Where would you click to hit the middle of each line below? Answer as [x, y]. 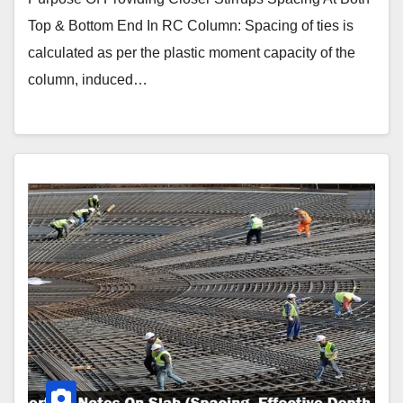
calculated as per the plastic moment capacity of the [192, 52]
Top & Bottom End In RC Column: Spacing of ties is [191, 25]
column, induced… [88, 79]
